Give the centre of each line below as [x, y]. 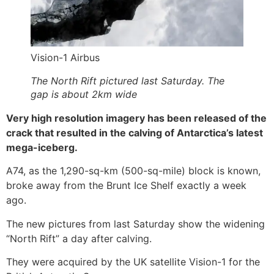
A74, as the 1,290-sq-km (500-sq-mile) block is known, [133, 171]
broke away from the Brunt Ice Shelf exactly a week [126, 186]
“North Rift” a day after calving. [79, 238]
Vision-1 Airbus [65, 58]
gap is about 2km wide [84, 94]
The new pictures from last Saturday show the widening [135, 224]
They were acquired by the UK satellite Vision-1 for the [133, 262]
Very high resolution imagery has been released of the [136, 118]
